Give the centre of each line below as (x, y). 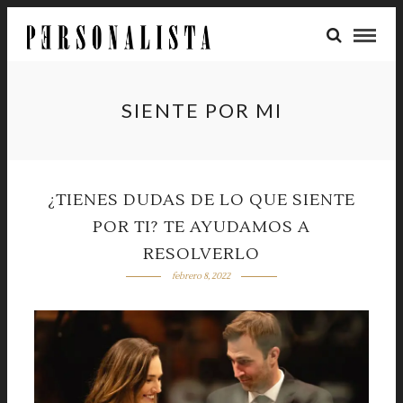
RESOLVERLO (201, 254)
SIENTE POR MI (201, 110)
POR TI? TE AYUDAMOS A (201, 227)
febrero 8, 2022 (201, 276)
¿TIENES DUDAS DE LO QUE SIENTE (201, 200)
